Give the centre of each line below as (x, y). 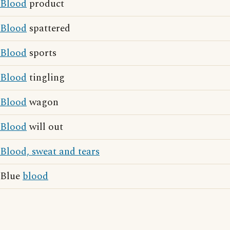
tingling (46, 78)
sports (42, 53)
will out (45, 127)
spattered (49, 28)
